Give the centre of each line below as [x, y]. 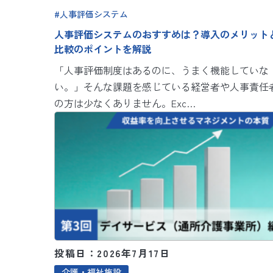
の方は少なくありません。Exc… [125, 103]
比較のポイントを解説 [103, 48]
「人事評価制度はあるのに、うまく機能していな [161, 70]
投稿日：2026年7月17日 [112, 253]
